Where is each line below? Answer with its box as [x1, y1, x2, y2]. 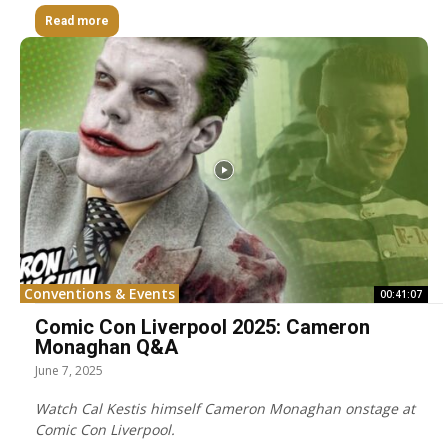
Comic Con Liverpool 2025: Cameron [35, 314, 370, 339]
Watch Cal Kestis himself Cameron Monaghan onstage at [35, 398, 415, 418]
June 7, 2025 [35, 361, 103, 379]
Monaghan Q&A [35, 334, 178, 359]
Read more [45, 14, 109, 29]
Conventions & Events [24, 283, 175, 303]
